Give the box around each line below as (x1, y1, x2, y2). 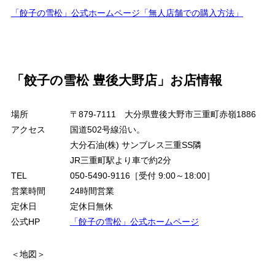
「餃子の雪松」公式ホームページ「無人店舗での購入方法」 (10, 8, 243, 18)
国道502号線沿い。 (69, 125, 145, 135)
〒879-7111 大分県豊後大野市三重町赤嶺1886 (69, 109, 256, 120)
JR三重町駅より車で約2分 (69, 155, 171, 166)
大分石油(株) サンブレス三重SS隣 (69, 140, 201, 150)
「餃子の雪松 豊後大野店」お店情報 (10, 73, 222, 88)
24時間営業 (69, 186, 114, 196)
